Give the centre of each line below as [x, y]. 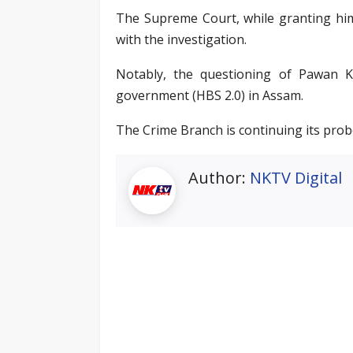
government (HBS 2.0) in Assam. [210, 95]
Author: [219, 177]
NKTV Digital [296, 177]
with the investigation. [181, 39]
